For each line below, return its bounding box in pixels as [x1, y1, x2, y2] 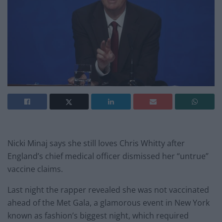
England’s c [7, 151, 49, 162]
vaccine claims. [7, 164, 63, 175]
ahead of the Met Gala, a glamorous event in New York [7, 197, 210, 209]
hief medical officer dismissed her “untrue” [49, 151, 209, 162]
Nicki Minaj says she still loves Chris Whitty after [7, 138, 185, 149]
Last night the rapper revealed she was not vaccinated [7, 184, 209, 196]
